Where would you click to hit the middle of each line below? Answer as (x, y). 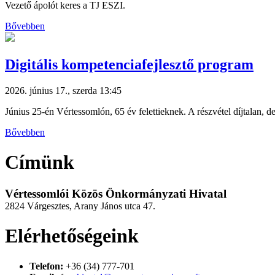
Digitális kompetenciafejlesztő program (129, 65)
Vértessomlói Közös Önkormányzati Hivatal (116, 193)
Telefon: (46, 266)
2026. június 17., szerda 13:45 (63, 91)
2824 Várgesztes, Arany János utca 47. (80, 206)
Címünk (40, 162)
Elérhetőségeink (72, 236)
